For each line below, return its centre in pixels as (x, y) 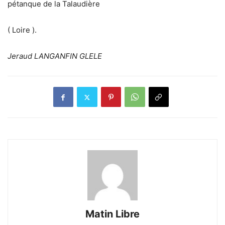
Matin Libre (113, 214)
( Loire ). (22, 30)
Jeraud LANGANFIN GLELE (55, 56)
